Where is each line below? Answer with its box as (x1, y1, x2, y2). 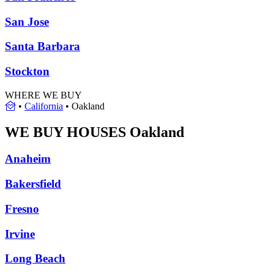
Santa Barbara (5, 40, 80, 53)
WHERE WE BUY (5, 89, 82, 100)
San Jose (5, 15, 49, 28)
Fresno (5, 202, 39, 215)
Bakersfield (5, 177, 61, 191)
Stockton (5, 64, 50, 78)
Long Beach (5, 252, 65, 265)
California (24, 100, 63, 111)
